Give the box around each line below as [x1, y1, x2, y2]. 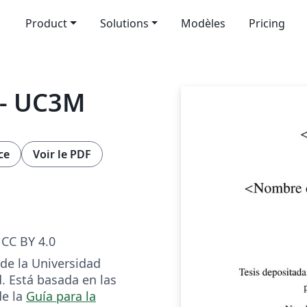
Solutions [99, 16, 149, 31]
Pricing [249, 16, 286, 31]
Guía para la [26, 287, 96, 304]
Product [25, 16, 67, 31]
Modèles [181, 16, 226, 31]
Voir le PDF [33, 146, 91, 162]
